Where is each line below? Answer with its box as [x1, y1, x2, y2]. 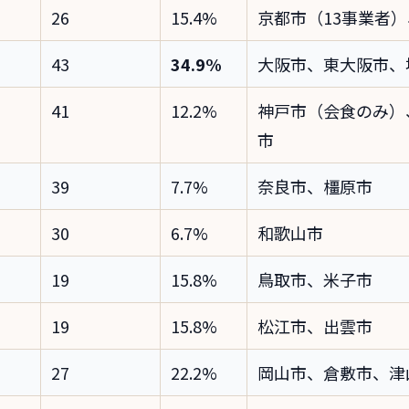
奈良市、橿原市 [257, 174, 372, 198]
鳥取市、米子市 [257, 267, 372, 291]
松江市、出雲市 [257, 314, 372, 338]
